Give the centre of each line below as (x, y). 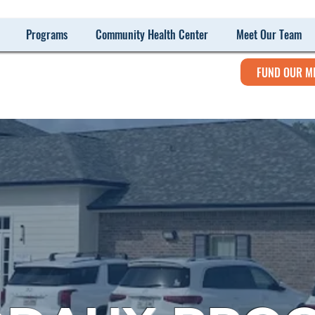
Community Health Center (152, 34)
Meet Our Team (269, 34)
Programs (46, 34)
